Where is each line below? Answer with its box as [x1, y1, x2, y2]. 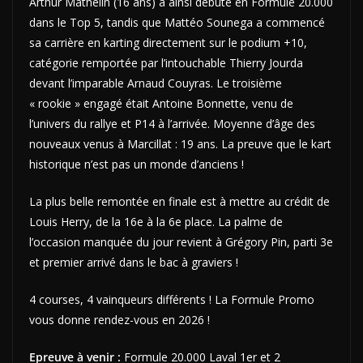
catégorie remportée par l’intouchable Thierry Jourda [29, 54, 303, 70]
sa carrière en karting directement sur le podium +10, [29, 34, 307, 50]
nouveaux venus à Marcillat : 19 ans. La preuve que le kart [29, 135, 331, 152]
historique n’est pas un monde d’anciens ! [29, 156, 244, 172]
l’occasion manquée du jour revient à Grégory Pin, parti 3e [29, 233, 333, 250]
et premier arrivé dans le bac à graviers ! [29, 254, 238, 270]
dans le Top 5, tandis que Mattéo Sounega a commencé [29, 14, 325, 30]
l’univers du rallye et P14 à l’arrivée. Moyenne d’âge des [29, 115, 315, 131]
